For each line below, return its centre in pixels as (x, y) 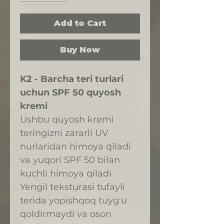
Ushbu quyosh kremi (67, 119)
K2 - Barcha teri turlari (72, 79)
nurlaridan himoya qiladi (75, 146)
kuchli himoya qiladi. (67, 173)
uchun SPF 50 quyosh (70, 92)
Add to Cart (80, 23)
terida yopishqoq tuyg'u (73, 200)
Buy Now (80, 50)
